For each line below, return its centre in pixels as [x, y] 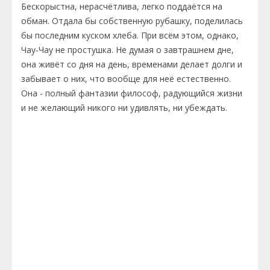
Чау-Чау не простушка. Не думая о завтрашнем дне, [127, 50]
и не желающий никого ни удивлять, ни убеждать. [125, 108]
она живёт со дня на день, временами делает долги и [132, 64]
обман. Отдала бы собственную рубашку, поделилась [132, 21]
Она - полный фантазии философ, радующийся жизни [132, 93]
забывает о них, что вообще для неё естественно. [126, 79]
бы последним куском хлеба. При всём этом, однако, [130, 36]
